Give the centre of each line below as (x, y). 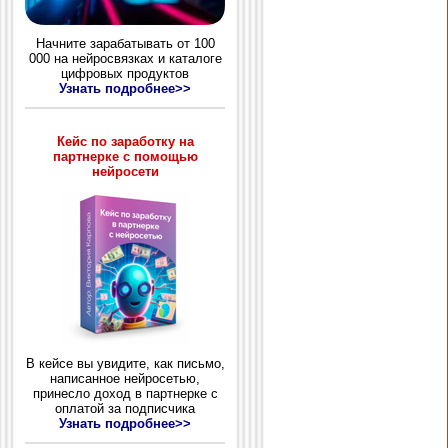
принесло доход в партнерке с (125, 393)
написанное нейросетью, (125, 378)
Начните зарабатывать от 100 (125, 43)
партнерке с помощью (125, 156)
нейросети (125, 171)
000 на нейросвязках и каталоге (125, 58)
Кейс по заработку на (125, 141)
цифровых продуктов (125, 73)
